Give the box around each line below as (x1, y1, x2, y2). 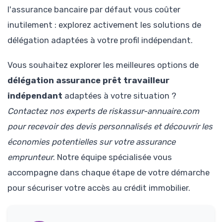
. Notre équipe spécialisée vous (53, 152, 172, 163)
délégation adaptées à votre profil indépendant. (7, 35, 193, 45)
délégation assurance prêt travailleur (7, 75, 169, 86)
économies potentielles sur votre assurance (7, 137, 175, 147)
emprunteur (7, 152, 53, 163)
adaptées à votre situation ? (62, 91, 176, 101)
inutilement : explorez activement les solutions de (7, 19, 201, 30)
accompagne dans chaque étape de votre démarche (7, 167, 210, 178)
